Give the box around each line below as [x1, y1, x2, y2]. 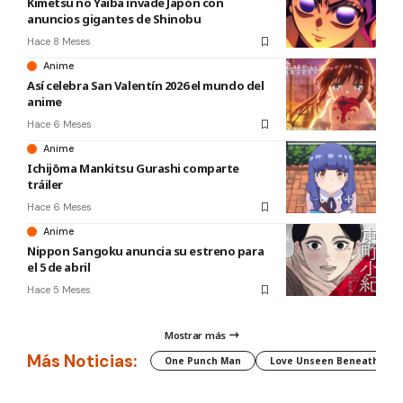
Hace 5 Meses [27, 283, 91, 296]
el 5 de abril [27, 259, 91, 275]
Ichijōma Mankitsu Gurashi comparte [27, 160, 239, 176]
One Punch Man [165, 354, 241, 368]
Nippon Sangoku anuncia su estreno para [27, 243, 264, 259]
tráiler [27, 176, 63, 193]
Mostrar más [164, 328, 227, 343]
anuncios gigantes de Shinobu [27, 11, 201, 27]
